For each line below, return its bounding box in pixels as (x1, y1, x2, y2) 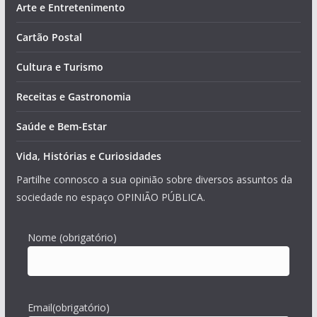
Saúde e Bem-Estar (16, 120, 107, 133)
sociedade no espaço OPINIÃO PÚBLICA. (16, 190, 205, 204)
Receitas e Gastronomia (16, 90, 131, 103)
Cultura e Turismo (16, 60, 103, 74)
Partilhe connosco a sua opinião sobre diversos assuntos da (16, 173, 292, 186)
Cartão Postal (16, 30, 82, 44)
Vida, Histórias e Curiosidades (16, 149, 161, 163)
